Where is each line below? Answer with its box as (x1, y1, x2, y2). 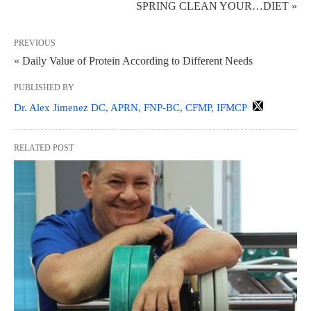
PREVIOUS (14, 37, 56, 48)
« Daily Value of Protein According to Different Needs (14, 54, 253, 67)
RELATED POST (14, 142, 74, 153)
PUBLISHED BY (14, 82, 74, 92)
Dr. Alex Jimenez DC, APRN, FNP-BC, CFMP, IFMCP (14, 101, 246, 113)
